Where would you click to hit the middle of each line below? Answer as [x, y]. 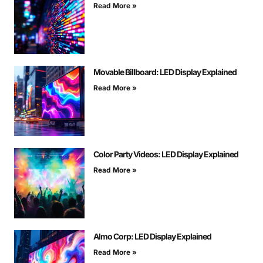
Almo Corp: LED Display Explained [152, 236]
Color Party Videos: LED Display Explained [166, 154]
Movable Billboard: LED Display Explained [165, 72]
